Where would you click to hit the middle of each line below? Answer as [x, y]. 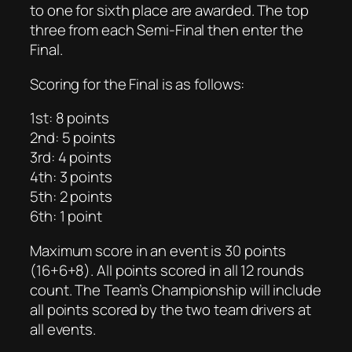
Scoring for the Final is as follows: [137, 84]
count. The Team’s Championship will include [176, 290]
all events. [63, 329]
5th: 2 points [71, 197]
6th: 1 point [66, 216]
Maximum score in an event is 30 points [158, 250]
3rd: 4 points [71, 158]
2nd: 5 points [73, 138]
